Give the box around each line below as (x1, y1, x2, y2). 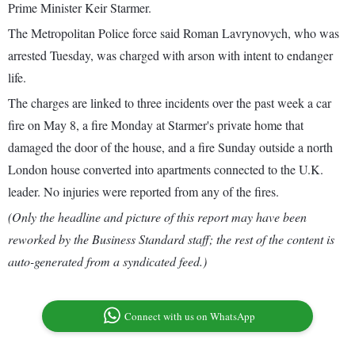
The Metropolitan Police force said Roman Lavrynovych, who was (8, 25, 339, 42)
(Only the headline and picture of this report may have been (8, 208, 307, 226)
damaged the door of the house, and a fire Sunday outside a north (8, 139, 333, 156)
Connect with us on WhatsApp (124, 309, 256, 324)
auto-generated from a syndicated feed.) (8, 253, 207, 270)
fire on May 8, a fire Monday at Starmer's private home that (8, 116, 303, 134)
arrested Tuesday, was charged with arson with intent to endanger (8, 47, 333, 64)
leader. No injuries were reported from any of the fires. (8, 183, 279, 200)
